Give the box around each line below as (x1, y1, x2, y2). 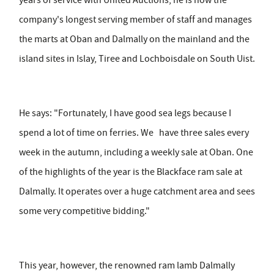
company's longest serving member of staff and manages (19, 13, 252, 26)
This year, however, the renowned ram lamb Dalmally (19, 259, 235, 272)
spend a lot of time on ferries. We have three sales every (19, 127, 249, 139)
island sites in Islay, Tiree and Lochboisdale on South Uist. (19, 53, 255, 65)
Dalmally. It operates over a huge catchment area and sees (19, 185, 255, 198)
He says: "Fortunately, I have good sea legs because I (19, 107, 231, 120)
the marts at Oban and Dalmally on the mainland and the (19, 33, 250, 46)
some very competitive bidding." (19, 205, 150, 218)
